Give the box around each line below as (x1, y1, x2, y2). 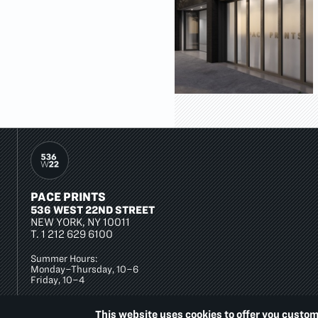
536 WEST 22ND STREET (31, 204, 155, 216)
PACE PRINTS (31, 190, 106, 204)
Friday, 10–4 (31, 275, 84, 286)
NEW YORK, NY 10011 (31, 216, 130, 229)
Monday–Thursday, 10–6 (31, 264, 138, 275)
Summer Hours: (31, 253, 97, 265)
